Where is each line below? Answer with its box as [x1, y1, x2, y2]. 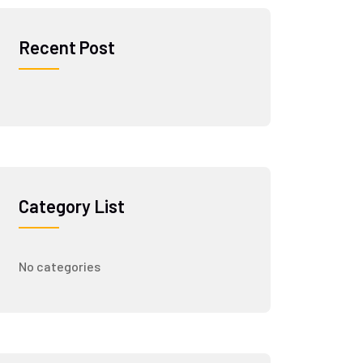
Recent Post [18, 36, 115, 58]
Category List [18, 195, 125, 216]
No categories [18, 258, 100, 274]
